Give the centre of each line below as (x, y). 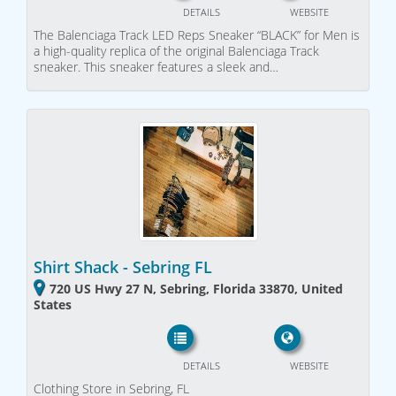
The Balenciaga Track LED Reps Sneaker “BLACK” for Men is (197, 34)
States (53, 304)
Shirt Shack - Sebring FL (123, 267)
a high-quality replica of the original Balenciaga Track (176, 50)
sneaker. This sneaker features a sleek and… (156, 66)
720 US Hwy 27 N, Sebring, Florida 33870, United (196, 288)
